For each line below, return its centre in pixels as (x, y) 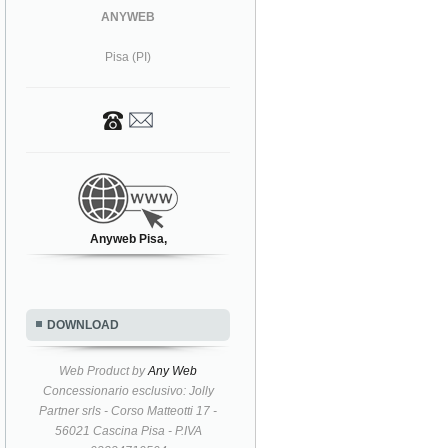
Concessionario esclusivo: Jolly (128, 390)
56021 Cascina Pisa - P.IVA (128, 430)
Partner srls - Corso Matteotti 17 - (128, 410)
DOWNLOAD (83, 324)
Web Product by (104, 370)
